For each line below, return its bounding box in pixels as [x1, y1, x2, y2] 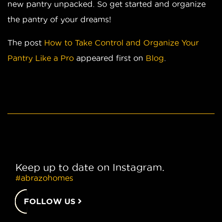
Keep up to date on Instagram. [15, 162, 165, 173]
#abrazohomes [15, 173, 73, 182]
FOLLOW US [24, 196, 78, 206]
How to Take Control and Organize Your [44, 38, 199, 47]
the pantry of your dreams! [7, 14, 111, 24]
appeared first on [74, 53, 146, 62]
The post [7, 38, 44, 47]
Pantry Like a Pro [7, 53, 74, 62]
